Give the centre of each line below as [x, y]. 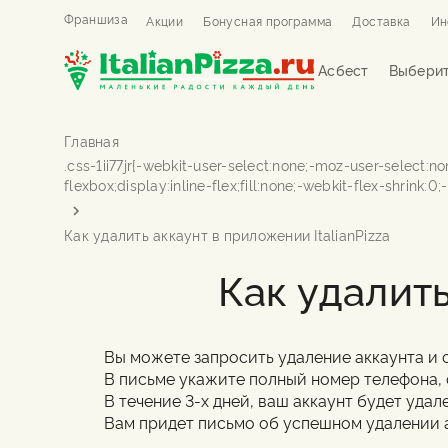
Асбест [343, 69]
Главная [91, 140]
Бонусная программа [268, 20]
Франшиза [96, 18]
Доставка [381, 20]
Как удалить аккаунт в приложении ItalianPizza [227, 234]
